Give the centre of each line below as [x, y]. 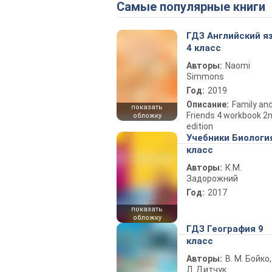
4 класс [204, 48]
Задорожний [212, 178]
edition [200, 126]
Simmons [205, 76]
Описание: [208, 104]
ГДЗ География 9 [225, 229]
